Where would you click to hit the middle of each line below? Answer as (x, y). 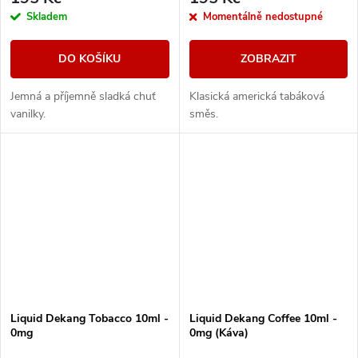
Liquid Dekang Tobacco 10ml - (89, 318)
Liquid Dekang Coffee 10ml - (263, 318)
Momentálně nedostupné (263, 16)
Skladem (47, 16)
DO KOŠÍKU (90, 58)
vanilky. (28, 113)
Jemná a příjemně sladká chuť (83, 96)
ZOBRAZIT (268, 58)
